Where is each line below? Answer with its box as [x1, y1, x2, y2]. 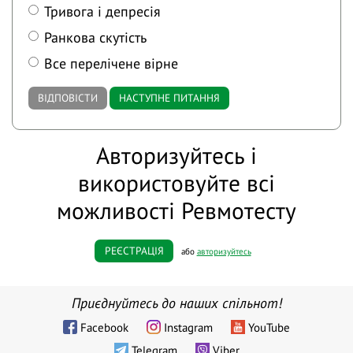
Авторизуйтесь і [96, 140, 257, 171]
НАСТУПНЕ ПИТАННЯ [119, 91, 220, 106]
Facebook [80, 319, 128, 335]
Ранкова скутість [44, 28, 147, 46]
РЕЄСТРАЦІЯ [104, 243, 164, 258]
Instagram [164, 319, 213, 335]
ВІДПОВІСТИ [38, 91, 98, 106]
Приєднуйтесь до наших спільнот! [71, 293, 282, 312]
